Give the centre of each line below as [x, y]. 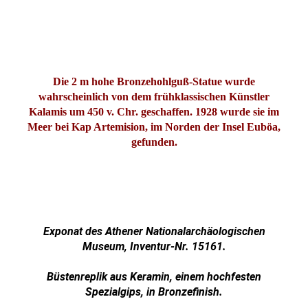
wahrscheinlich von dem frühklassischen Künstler [154, 96]
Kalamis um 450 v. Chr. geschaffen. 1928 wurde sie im [154, 111]
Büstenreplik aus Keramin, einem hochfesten [154, 276]
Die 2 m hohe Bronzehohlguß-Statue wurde [154, 81]
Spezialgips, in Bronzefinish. [154, 291]
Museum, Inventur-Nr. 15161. [154, 246]
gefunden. [154, 142]
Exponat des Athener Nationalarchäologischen [154, 231]
